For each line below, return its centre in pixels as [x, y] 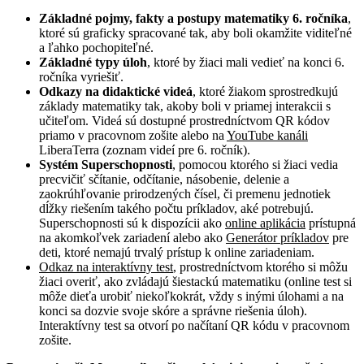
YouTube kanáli [267, 135]
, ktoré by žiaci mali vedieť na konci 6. [246, 62]
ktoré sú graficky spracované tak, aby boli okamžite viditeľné [195, 32]
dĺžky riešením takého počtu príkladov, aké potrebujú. [176, 208]
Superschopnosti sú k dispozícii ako [132, 223]
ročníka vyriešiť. [81, 76]
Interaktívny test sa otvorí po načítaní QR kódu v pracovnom [194, 325]
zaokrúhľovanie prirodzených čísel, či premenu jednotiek [185, 193]
